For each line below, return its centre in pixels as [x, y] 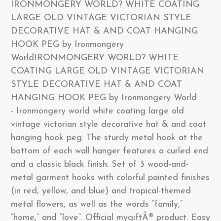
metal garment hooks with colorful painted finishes [110, 178]
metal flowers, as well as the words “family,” [97, 204]
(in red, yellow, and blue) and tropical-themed [101, 191]
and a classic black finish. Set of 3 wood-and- [100, 165]
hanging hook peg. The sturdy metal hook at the [107, 138]
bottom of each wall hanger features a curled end [110, 151]
